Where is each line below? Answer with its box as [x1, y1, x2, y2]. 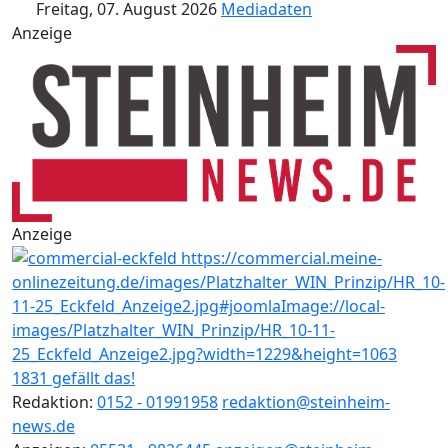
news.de [12, 414, 75, 437]
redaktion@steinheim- [222, 390, 390, 413]
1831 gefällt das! [12, 366, 135, 389]
